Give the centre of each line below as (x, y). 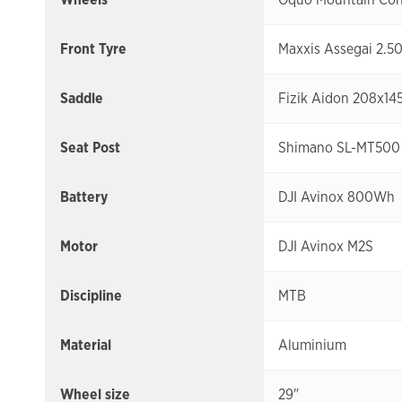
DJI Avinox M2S (326, 247)
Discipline (91, 296)
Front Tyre (93, 49)
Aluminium (312, 345)
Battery (84, 197)
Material (86, 345)
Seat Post (90, 148)
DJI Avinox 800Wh (336, 197)
